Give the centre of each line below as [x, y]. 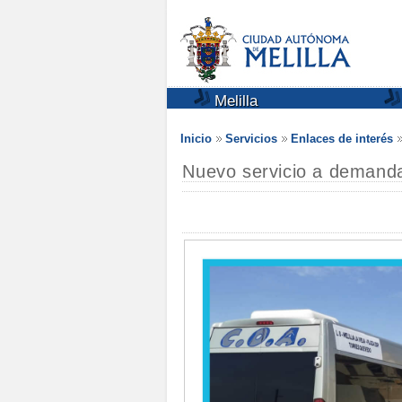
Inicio [196, 139]
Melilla [234, 101]
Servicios [251, 139]
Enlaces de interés [342, 139]
